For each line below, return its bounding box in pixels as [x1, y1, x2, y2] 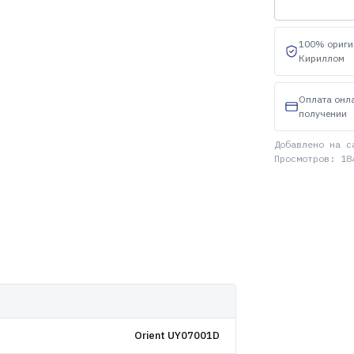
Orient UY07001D [134, 329, 220, 342]
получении [298, 107, 347, 119]
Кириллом [298, 52, 345, 64]
